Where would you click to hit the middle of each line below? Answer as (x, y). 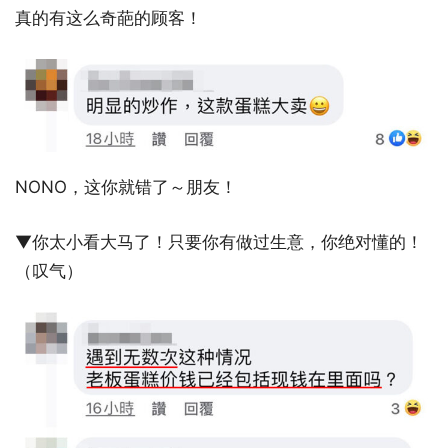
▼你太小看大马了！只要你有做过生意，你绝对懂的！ (219, 242)
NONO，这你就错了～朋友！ (126, 187)
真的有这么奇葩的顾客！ (108, 18)
